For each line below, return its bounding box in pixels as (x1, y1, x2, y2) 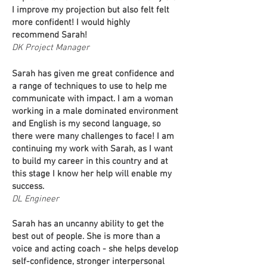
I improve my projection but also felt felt (12, 5, 169, 15)
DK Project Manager (12, 42, 89, 53)
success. (12, 181, 44, 192)
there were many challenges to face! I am (12, 131, 174, 142)
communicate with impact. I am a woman (12, 94, 173, 104)
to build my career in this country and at (12, 156, 168, 167)
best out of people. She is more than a (12, 231, 160, 242)
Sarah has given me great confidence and (12, 69, 174, 79)
